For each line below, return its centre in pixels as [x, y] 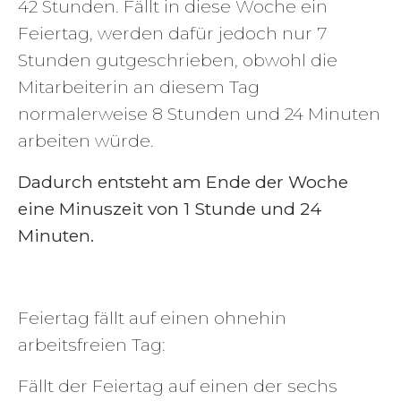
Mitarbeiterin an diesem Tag [139, 86]
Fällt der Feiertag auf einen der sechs [178, 385]
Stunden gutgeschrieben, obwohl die [178, 60]
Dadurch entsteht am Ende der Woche [183, 181]
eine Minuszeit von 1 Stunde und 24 [170, 208]
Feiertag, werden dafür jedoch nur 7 [173, 33]
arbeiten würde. [86, 140]
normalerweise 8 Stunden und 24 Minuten [199, 113]
